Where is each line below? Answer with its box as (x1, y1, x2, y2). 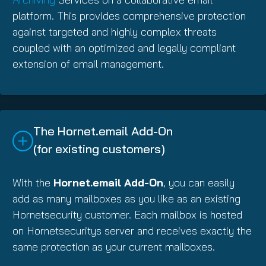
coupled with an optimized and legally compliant (12, 40, 236, 55)
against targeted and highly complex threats (12, 24, 217, 39)
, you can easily (163, 175, 235, 189)
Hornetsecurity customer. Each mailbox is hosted (12, 207, 242, 221)
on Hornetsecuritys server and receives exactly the (12, 223, 252, 237)
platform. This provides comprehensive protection (12, 8, 246, 23)
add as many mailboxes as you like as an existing (12, 191, 240, 205)
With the (12, 175, 53, 189)
